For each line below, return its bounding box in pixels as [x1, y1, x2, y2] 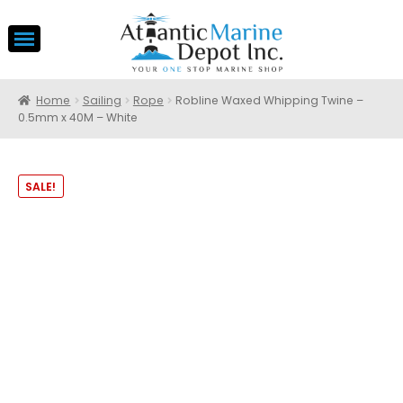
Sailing [82, 93, 121, 109]
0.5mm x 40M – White [17, 110, 138, 126]
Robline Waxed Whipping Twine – [175, 93, 364, 109]
